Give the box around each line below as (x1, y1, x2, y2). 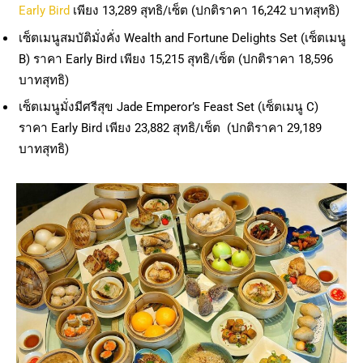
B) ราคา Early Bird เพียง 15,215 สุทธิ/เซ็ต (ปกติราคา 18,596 (19, 51, 333, 66)
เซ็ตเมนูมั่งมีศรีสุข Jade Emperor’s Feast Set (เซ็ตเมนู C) (19, 100, 318, 115)
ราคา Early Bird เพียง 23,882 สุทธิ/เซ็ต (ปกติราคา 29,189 (19, 121, 322, 136)
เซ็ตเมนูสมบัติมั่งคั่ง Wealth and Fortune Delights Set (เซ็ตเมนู (19, 30, 346, 45)
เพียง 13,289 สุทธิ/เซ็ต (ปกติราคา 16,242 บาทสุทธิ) (73, 2, 340, 18)
